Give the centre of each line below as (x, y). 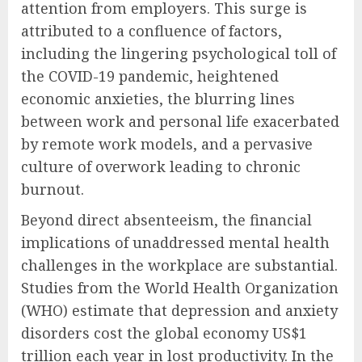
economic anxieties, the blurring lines (158, 98)
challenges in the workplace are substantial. (179, 265)
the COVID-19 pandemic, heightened (150, 76)
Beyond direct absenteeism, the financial (166, 219)
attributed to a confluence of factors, (152, 30)
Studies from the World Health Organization (180, 287)
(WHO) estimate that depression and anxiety (179, 310)
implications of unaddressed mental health (175, 242)
